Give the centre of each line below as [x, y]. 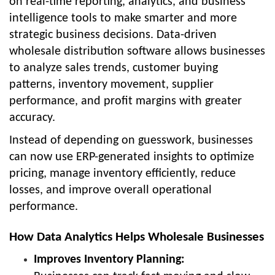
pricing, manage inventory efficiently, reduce [122, 173]
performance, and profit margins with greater [126, 101]
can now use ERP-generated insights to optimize [132, 157]
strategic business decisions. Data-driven [113, 35]
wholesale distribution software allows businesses [137, 51]
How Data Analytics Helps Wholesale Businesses [137, 237]
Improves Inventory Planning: [109, 259]
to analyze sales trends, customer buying [114, 68]
